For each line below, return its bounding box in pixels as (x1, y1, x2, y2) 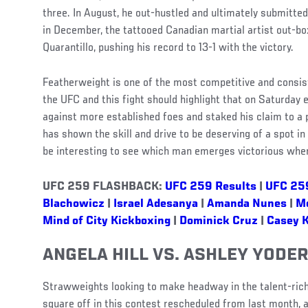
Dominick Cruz (179, 214, 258, 228)
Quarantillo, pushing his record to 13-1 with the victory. (43, 41, 294, 54)
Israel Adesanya (113, 197, 198, 210)
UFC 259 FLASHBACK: (43, 180, 165, 193)
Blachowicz (43, 197, 104, 210)
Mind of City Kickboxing (43, 214, 173, 228)
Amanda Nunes (207, 197, 287, 210)
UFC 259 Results (165, 180, 256, 193)
